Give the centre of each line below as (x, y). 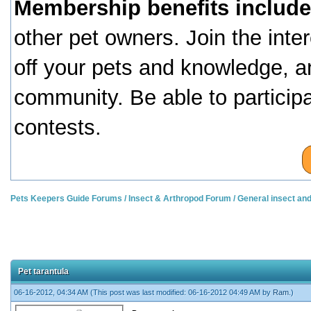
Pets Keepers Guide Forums (66, 199)
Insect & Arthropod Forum (180, 199)
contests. (58, 127)
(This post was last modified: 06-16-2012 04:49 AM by (182, 292)
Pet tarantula (43, 271)
